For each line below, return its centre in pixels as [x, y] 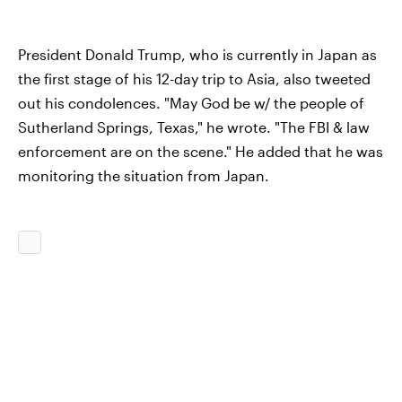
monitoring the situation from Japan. [144, 175]
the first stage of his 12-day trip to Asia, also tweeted [194, 79]
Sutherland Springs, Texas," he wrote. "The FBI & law [194, 127]
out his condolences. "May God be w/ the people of [191, 103]
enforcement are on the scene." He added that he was [201, 151]
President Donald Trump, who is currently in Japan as [197, 54]
